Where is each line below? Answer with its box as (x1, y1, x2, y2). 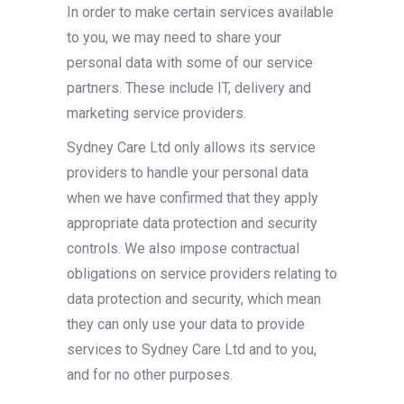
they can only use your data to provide (67, 316, 305, 333)
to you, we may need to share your (67, 29, 281, 46)
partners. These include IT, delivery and (67, 79, 311, 96)
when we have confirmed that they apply (67, 189, 318, 207)
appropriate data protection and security (67, 215, 317, 232)
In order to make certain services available (67, 4, 334, 21)
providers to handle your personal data (67, 164, 308, 181)
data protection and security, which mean (67, 290, 321, 308)
